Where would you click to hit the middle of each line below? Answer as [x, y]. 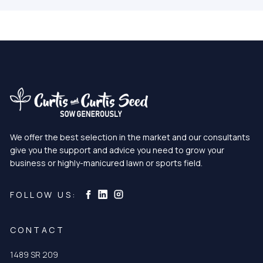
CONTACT [37, 230]
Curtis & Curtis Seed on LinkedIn [165, 193]
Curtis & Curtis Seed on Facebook [156, 194]
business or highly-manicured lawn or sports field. [106, 163]
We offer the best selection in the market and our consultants [130, 137]
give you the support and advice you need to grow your [117, 150]
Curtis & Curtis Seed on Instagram [185, 193]
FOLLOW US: [43, 194]
